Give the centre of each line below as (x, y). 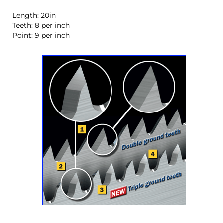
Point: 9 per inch (41, 35)
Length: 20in (35, 15)
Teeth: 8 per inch (41, 25)
